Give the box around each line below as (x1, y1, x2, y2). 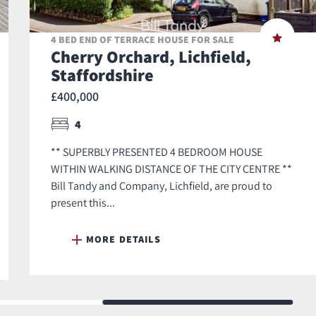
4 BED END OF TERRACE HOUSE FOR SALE (51, 33, 234, 47)
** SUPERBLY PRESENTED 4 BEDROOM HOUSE (51, 145, 262, 159)
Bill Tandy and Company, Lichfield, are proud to (51, 178, 272, 193)
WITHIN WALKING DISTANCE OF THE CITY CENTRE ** (51, 162, 292, 176)
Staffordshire (51, 63, 154, 87)
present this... (51, 195, 115, 210)
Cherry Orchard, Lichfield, (51, 45, 251, 68)
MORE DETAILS (86, 233, 161, 246)
